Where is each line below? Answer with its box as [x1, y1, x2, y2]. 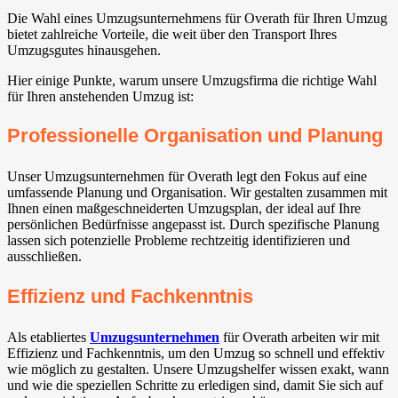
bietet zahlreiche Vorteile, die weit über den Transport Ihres [7, 27, 337, 43]
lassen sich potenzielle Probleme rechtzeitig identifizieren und [7, 233, 350, 249]
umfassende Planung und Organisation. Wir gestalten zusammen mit [7, 185, 387, 201]
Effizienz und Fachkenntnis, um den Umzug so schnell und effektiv [7, 345, 385, 361]
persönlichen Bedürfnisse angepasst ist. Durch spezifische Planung [7, 217, 379, 233]
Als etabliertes [7, 329, 90, 345]
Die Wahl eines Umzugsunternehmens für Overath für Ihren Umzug [7, 11, 387, 27]
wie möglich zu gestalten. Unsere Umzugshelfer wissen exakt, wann [7, 361, 389, 377]
